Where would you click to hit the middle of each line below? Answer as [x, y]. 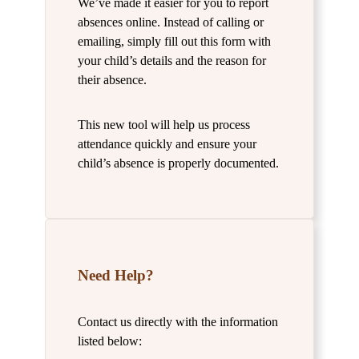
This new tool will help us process [164, 124]
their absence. [112, 79]
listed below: [110, 341]
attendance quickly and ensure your [167, 143]
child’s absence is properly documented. [178, 163]
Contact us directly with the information [178, 321]
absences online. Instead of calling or [171, 22]
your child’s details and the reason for [172, 60]
